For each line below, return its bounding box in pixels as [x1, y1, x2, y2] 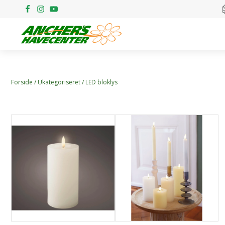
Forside [11, 77, 33, 86]
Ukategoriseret [38, 77, 80, 86]
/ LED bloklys [80, 77, 118, 86]
